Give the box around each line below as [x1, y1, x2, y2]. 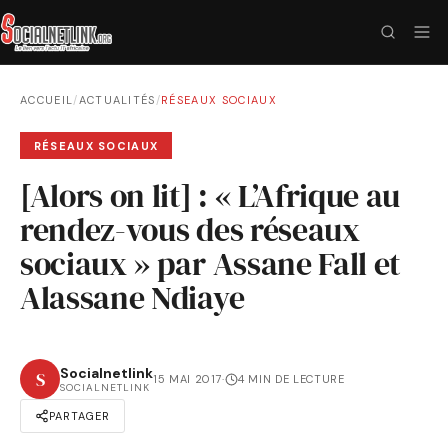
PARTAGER [49, 409, 110, 424]
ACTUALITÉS [78, 93, 156, 107]
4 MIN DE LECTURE [237, 372, 345, 387]
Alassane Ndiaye [20, 276, 245, 321]
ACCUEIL [20, 93, 74, 107]
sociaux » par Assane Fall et [20, 242, 402, 287]
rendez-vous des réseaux [20, 208, 360, 253]
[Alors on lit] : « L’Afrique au [20, 174, 401, 219]
